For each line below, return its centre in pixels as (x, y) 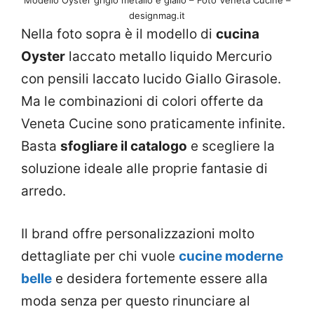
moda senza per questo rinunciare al (136, 301)
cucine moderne (231, 256)
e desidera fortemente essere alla (160, 278)
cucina (238, 34)
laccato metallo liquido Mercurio (169, 57)
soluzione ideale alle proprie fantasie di (144, 169)
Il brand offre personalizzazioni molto (138, 233)
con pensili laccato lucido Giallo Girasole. (151, 79)
